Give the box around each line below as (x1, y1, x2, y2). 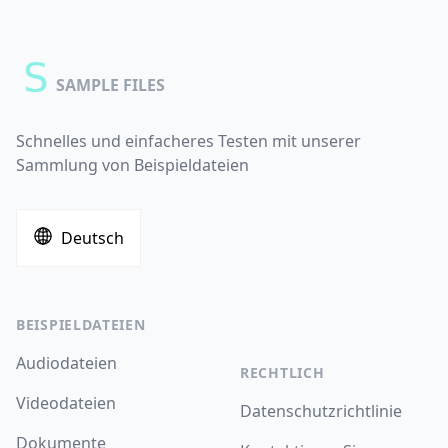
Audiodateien (16, 352, 117, 374)
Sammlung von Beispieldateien (16, 154, 249, 176)
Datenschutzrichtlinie (240, 400, 402, 422)
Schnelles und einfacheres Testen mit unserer (16, 130, 361, 152)
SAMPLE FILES (56, 74, 165, 96)
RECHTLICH (240, 363, 325, 382)
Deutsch (61, 227, 124, 249)
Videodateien (16, 392, 116, 414)
